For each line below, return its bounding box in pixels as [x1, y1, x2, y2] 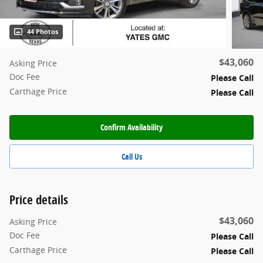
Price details [9, 191, 68, 208]
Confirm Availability [100, 122, 163, 133]
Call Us [121, 151, 142, 163]
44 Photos [27, 28, 58, 36]
